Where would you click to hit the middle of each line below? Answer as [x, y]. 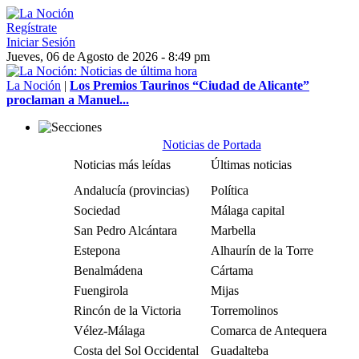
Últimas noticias [251, 165]
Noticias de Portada [212, 145]
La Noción [34, 85]
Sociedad [97, 210]
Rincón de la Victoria [127, 311]
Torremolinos [244, 311]
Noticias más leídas [122, 165]
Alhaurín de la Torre [262, 250]
